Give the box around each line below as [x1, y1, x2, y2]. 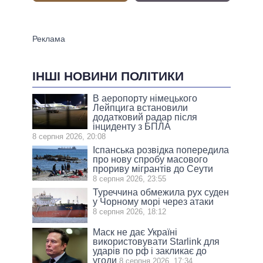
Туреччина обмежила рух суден [93, 187, 230, 198]
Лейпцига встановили [93, 103, 188, 113]
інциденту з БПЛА [93, 122, 171, 132]
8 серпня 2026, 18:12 [93, 207, 167, 217]
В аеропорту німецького [93, 93, 198, 104]
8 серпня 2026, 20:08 [32, 132, 106, 141]
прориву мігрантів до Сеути [93, 164, 214, 174]
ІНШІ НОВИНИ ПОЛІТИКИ [32, 69, 184, 83]
